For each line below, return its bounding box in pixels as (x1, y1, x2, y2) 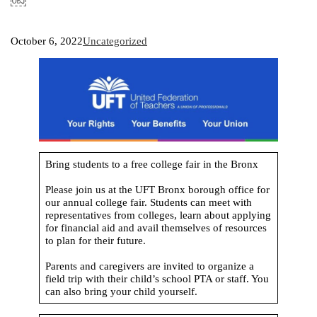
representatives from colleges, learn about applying (45, 209, 271, 221)
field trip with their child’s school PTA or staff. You (45, 272, 269, 284)
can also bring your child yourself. (45, 285, 197, 297)
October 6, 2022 (11, 35, 83, 47)
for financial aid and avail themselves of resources (45, 221, 267, 234)
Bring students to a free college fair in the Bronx (45, 158, 258, 170)
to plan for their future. (45, 234, 146, 246)
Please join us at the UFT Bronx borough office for (45, 183, 270, 195)
